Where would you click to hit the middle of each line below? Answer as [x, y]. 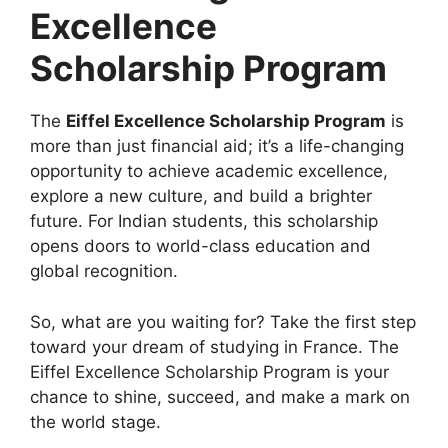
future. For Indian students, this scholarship [204, 221]
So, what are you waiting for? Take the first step [223, 321]
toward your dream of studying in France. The [214, 346]
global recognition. [104, 271]
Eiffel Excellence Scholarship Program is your [209, 371]
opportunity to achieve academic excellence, [209, 171]
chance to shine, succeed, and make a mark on [220, 396]
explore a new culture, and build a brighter [201, 196]
